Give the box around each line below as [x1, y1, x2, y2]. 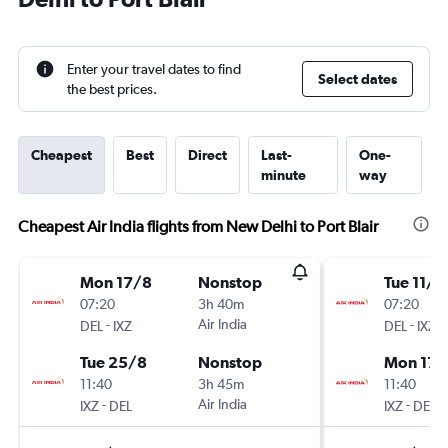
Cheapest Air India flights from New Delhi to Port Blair [18, 217, 378, 236]
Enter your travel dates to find [67, 61, 241, 77]
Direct [188, 147, 227, 163]
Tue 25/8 [80, 353, 147, 371]
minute [261, 167, 306, 183]
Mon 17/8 [80, 273, 152, 291]
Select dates [318, 71, 397, 87]
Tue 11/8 [384, 273, 445, 291]
